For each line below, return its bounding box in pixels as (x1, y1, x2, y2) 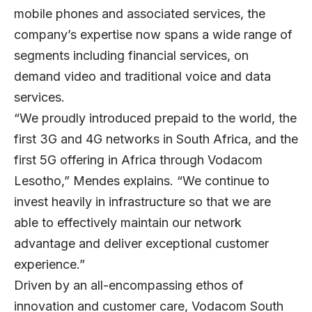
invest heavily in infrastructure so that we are (14, 194, 271, 209)
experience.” (14, 256, 85, 272)
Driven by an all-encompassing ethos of (14, 277, 244, 292)
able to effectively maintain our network (14, 214, 242, 230)
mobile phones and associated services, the (14, 6, 265, 21)
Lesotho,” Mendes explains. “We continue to (14, 173, 270, 188)
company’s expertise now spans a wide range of (14, 26, 292, 42)
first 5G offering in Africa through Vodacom (14, 152, 263, 167)
